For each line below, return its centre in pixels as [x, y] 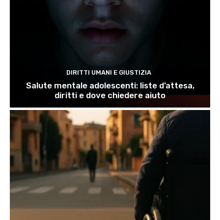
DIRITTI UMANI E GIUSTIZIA [109, 73]
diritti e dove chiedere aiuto [110, 96]
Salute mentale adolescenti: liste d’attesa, [110, 86]
